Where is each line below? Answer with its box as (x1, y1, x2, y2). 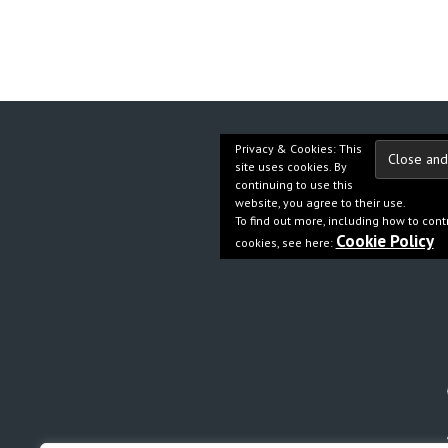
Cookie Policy (335, 230, 434, 252)
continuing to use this (234, 177, 353, 192)
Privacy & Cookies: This (234, 141, 362, 156)
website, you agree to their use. (234, 195, 406, 210)
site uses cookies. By (234, 159, 347, 174)
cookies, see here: (234, 235, 336, 250)
